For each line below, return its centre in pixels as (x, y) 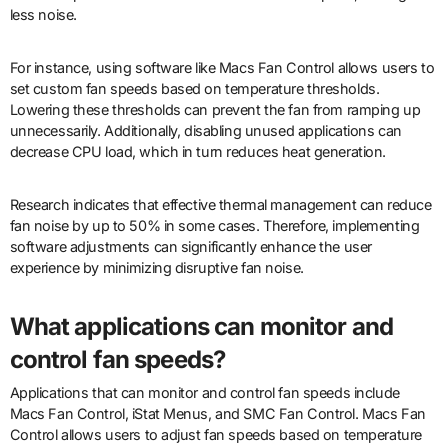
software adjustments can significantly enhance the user (190, 246)
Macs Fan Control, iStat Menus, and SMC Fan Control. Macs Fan (217, 414)
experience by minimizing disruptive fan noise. (156, 267)
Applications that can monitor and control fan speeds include (204, 393)
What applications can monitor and (201, 326)
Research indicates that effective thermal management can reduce (220, 204)
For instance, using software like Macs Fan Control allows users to (222, 67)
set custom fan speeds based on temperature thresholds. (194, 88)
